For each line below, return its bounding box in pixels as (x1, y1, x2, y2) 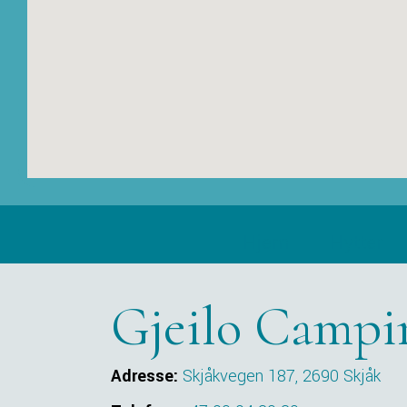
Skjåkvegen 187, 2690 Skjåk (183, 364, 381, 389)
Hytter (330, 230, 384, 257)
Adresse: (111, 364, 178, 389)
